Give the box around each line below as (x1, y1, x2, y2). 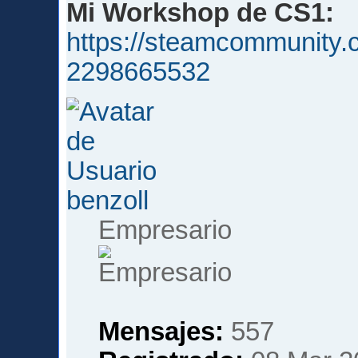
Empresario (98, 216, 233, 245)
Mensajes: (98, 317, 225, 347)
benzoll (66, 186, 149, 216)
